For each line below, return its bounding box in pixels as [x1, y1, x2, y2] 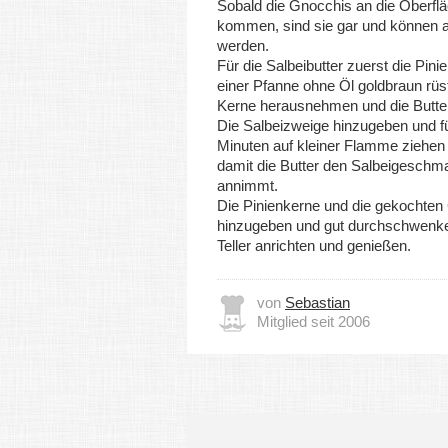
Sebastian [285, 294, 350, 311]
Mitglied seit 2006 [257, 313, 370, 330]
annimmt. [217, 177, 278, 194]
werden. [217, 37, 269, 54]
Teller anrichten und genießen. [217, 237, 411, 254]
